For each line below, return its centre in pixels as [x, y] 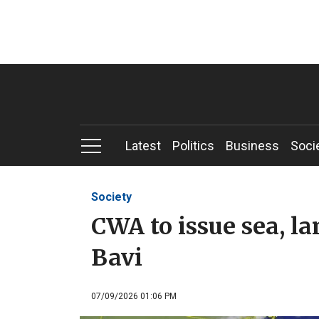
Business [252, 146]
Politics [193, 146]
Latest [143, 146]
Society [111, 197]
